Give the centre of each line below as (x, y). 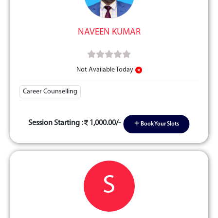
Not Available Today (105, 70)
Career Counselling (50, 92)
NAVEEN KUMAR (109, 32)
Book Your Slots (159, 124)
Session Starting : (56, 123)
